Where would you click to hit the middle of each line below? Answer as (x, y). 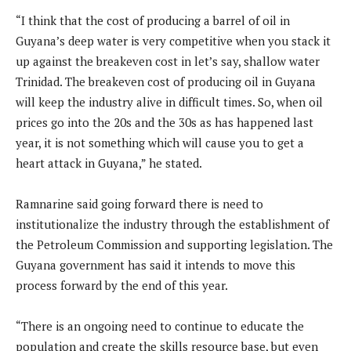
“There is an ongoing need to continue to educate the (160, 326)
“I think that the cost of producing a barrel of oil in (153, 21)
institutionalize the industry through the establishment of (172, 224)
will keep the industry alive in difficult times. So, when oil (169, 102)
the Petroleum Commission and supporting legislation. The (174, 245)
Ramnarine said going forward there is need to (139, 204)
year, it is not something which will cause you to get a (160, 143)
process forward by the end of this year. (122, 286)
